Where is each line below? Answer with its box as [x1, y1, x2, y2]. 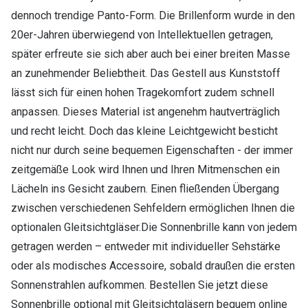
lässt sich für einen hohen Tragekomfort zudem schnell [11, 86, 274, 100]
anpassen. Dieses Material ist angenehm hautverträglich [11, 105, 280, 119]
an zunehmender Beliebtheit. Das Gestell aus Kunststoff [11, 67, 280, 80]
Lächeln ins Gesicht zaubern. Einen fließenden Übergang [11, 182, 279, 196]
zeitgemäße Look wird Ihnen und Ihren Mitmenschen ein [11, 163, 280, 177]
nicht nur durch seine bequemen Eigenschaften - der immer [11, 144, 293, 157]
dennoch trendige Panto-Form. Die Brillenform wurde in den [11, 9, 295, 23]
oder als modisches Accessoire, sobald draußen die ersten [11, 259, 295, 273]
